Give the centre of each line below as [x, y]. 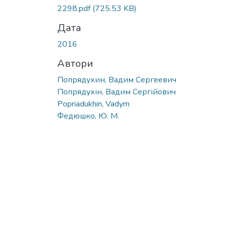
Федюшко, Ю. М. [88, 116]
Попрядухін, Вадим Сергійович [117, 92]
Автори [75, 63]
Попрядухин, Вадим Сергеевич [117, 80]
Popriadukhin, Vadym [93, 104]
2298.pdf [75, 8]
